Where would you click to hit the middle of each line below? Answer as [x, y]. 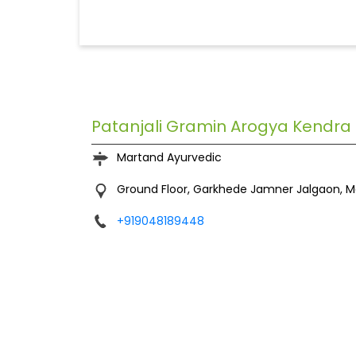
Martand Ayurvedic [169, 158]
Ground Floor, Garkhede [182, 190]
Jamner [271, 190]
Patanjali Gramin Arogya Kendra [221, 127]
